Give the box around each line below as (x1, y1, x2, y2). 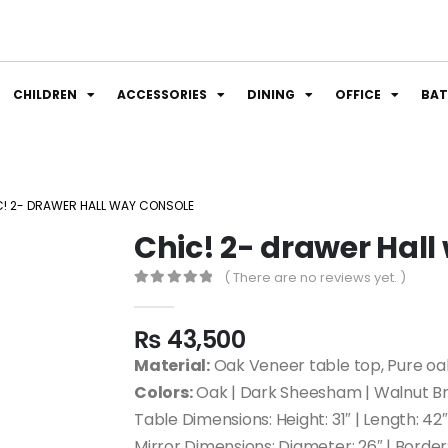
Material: (134, 354, 210, 377)
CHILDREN (13, 86, 77, 103)
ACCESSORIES (117, 86, 207, 103)
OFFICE (335, 86, 381, 103)
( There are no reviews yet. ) (224, 268, 407, 287)
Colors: (134, 381, 193, 404)
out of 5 (142, 289, 200, 303)
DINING (247, 86, 295, 103)
